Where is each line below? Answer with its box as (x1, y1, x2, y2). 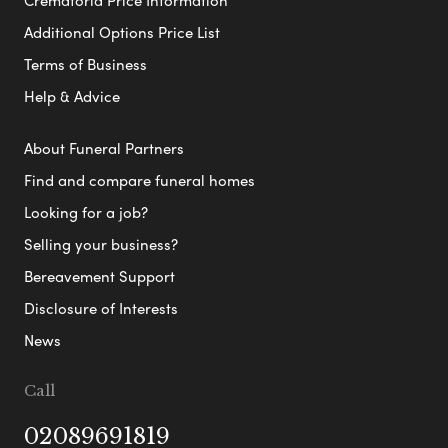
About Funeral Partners (24, 136, 184, 159)
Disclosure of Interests (24, 296, 178, 319)
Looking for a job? (24, 200, 148, 223)
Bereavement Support (24, 264, 175, 287)
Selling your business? (24, 232, 178, 255)
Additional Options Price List (24, 20, 220, 43)
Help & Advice (24, 84, 120, 107)
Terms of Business (24, 52, 147, 75)
